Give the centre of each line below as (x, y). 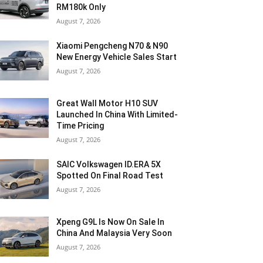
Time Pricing (80, 126)
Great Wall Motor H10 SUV (107, 104)
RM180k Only (81, 7)
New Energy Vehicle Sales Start (118, 57)
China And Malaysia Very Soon (114, 233)
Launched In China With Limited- (117, 115)
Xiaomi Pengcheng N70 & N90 (112, 46)
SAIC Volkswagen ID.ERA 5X (109, 165)
